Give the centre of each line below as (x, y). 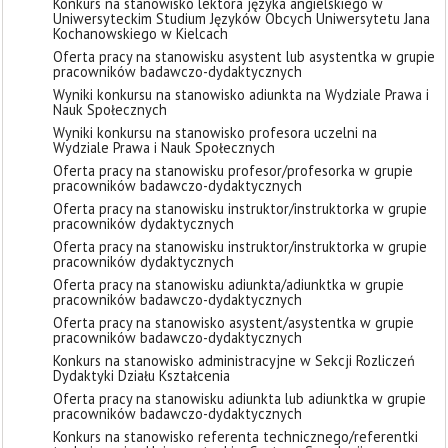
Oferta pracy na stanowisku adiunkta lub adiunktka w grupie (239, 398)
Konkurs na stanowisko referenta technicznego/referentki (235, 436)
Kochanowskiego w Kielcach (140, 33)
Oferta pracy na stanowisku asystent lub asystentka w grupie (244, 56)
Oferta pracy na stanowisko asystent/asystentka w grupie (233, 322)
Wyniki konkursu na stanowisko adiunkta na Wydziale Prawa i (241, 94)
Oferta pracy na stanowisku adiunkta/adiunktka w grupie (228, 284)
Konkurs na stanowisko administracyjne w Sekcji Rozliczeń (234, 360)
